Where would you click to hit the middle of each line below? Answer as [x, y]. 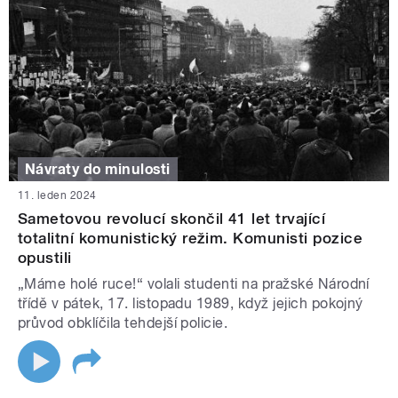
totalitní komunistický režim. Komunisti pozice [191, 239]
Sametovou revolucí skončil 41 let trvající [172, 219]
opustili [45, 258]
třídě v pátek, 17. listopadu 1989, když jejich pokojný [191, 304]
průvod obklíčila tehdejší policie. [123, 323]
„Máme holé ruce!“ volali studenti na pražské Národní [194, 284]
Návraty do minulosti [98, 169]
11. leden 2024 [57, 196]
